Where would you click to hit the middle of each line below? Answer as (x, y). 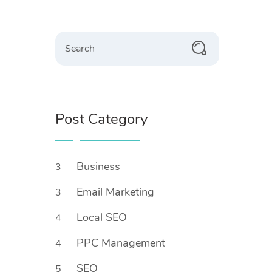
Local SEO (103, 217)
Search (66, 36)
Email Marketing (117, 192)
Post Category (101, 119)
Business (100, 166)
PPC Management (122, 243)
